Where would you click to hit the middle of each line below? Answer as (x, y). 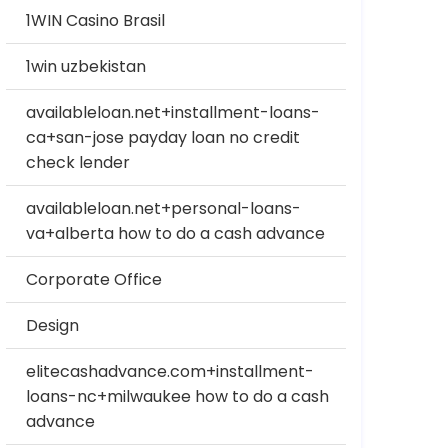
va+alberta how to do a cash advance (175, 233)
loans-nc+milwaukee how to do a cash (177, 396)
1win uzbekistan (86, 66)
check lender (78, 162)
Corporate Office (94, 279)
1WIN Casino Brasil (95, 20)
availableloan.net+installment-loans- (173, 112)
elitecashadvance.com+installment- (170, 371)
